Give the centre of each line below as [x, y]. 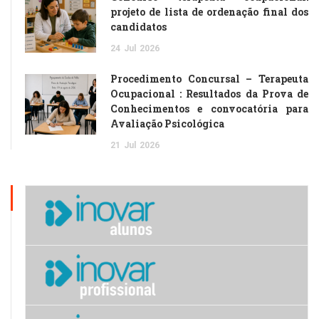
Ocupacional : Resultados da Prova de [209, 94]
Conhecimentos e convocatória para [209, 109]
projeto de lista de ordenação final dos [209, 12]
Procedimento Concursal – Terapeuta [209, 79]
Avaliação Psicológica [167, 124]
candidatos [138, 27]
